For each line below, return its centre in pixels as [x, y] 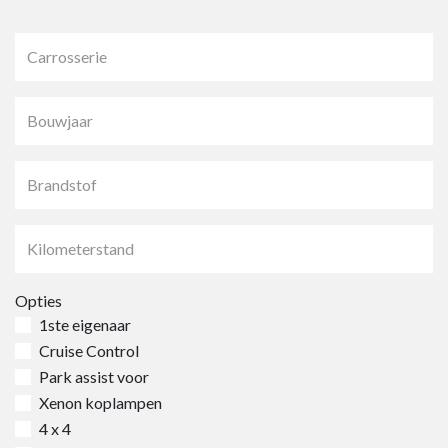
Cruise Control [89, 350]
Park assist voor [94, 376]
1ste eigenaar [85, 324]
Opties [38, 300]
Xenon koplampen [100, 402]
